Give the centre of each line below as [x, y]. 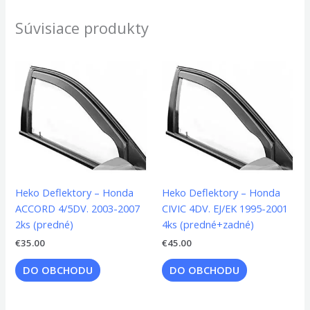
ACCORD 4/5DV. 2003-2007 [54, 208]
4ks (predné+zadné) [208, 224]
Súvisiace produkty [82, 28]
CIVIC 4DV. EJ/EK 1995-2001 [225, 208]
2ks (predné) [45, 224]
